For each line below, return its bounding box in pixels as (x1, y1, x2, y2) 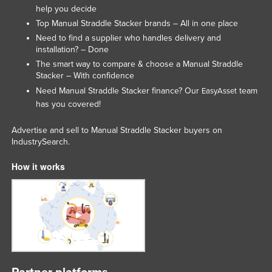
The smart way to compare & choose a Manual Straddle (35, 58, 243, 69)
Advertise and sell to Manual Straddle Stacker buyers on (11, 124, 222, 135)
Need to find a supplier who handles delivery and (35, 32, 221, 43)
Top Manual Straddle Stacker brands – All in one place (35, 18, 238, 29)
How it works (11, 160, 65, 172)
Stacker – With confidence (35, 70, 134, 81)
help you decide (35, 3, 97, 14)
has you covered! (35, 98, 101, 109)
